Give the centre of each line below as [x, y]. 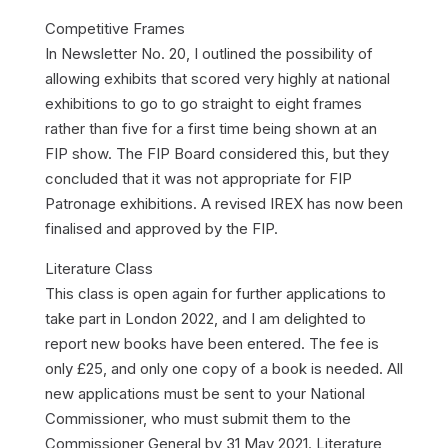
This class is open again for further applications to [215, 293]
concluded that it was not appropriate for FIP [198, 178]
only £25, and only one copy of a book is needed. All [223, 368]
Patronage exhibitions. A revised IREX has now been [223, 203]
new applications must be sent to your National [204, 393]
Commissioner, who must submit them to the [197, 418]
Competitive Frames [114, 28]
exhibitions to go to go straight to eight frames [203, 103]
